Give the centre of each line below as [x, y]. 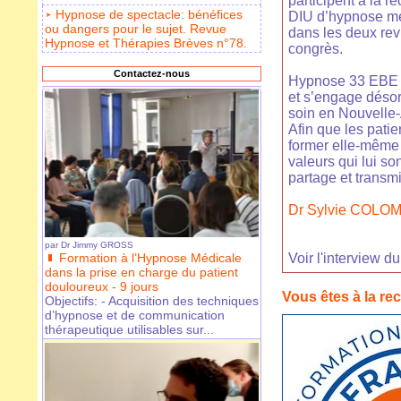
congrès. [316, 49]
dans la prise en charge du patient [141, 273]
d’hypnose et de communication [135, 316]
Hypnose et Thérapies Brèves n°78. [146, 43]
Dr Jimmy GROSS [97, 245]
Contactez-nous [152, 74]
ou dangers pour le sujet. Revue [136, 29]
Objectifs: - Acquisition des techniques [152, 301]
